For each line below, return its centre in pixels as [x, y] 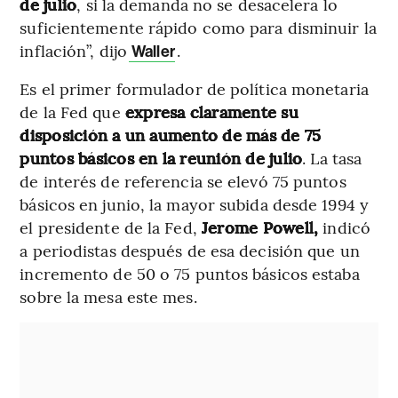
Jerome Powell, [260, 227]
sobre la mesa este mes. [108, 297]
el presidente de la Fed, [111, 227]
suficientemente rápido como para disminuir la [198, 28]
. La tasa [332, 158]
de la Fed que [72, 112]
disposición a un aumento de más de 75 [171, 135]
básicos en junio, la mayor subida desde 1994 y [194, 204]
